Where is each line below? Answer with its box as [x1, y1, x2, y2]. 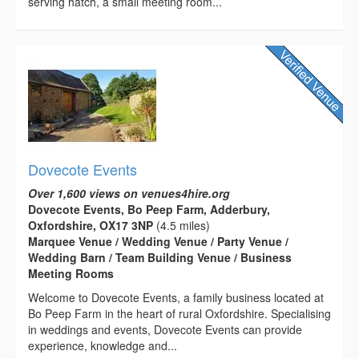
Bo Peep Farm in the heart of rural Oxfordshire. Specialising [28, 305, 331, 321]
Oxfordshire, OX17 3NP [28, 216, 153, 233]
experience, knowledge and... [28, 337, 177, 353]
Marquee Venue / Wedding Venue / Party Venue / [28, 232, 288, 249]
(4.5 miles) [153, 216, 210, 233]
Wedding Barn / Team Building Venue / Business [28, 248, 292, 265]
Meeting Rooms [28, 264, 114, 281]
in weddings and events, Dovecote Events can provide [28, 321, 302, 337]
